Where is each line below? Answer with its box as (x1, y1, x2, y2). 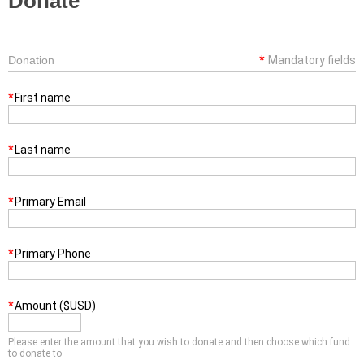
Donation (8, 54, 54, 67)
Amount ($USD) (15, 299, 96, 313)
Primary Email (15, 195, 86, 209)
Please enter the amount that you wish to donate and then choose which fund (8, 336, 350, 349)
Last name (15, 143, 71, 157)
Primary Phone (15, 247, 91, 261)
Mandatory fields (268, 54, 356, 67)
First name (15, 91, 71, 105)
